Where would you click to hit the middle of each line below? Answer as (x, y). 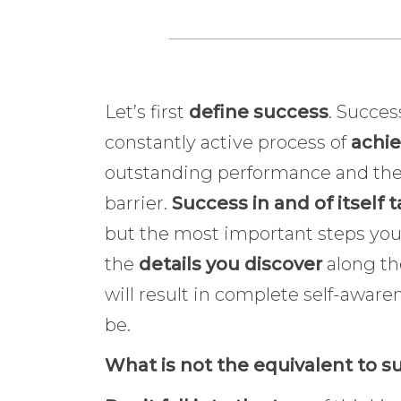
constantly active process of (226, 142)
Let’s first (147, 111)
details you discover (230, 264)
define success (259, 111)
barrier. (138, 203)
